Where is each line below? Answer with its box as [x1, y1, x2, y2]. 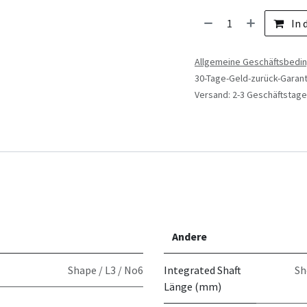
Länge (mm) [164, 280, 221, 293]
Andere [172, 230, 207, 243]
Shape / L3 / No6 [68, 263, 143, 277]
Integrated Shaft [164, 263, 241, 277]
